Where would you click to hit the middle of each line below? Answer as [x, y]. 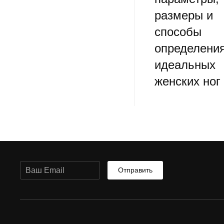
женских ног [187, 81]
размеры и [183, 15]
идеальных [185, 65]
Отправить [135, 170]
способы [178, 32]
